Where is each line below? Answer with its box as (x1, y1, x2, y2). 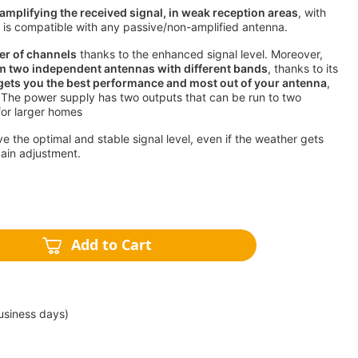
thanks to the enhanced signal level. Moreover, (77, 47, 323, 61)
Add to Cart (70, 235, 152, 255)
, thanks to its (268, 62, 338, 75)
